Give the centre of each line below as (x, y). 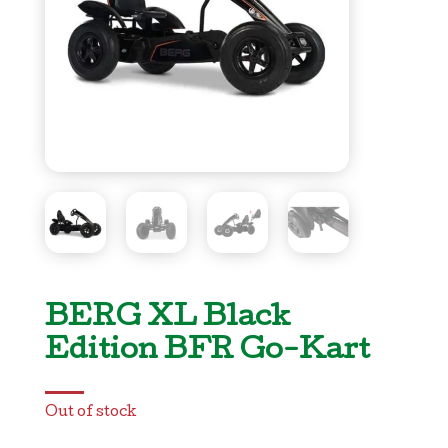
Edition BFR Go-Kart (207, 352)
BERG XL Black (167, 319)
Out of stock (90, 413)
